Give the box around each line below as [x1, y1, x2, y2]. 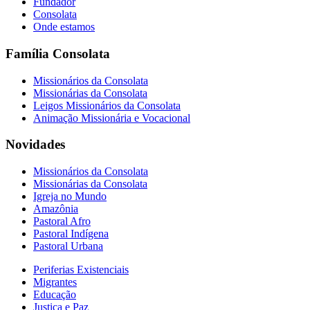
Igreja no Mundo [33, 190, 107, 203]
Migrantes [33, 276, 77, 289]
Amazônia [33, 203, 78, 215]
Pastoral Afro [33, 215, 91, 228]
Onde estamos [33, 21, 95, 33]
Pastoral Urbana [33, 240, 103, 253]
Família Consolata [6, 46, 110, 61]
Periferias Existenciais [33, 264, 129, 276]
